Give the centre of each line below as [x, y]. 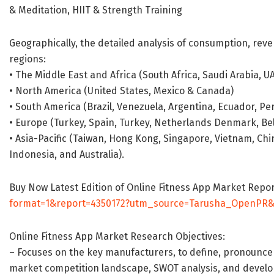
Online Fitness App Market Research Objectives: [117, 237]
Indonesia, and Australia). [67, 155]
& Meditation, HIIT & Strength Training [96, 10]
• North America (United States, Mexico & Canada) [121, 91]
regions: [28, 59]
